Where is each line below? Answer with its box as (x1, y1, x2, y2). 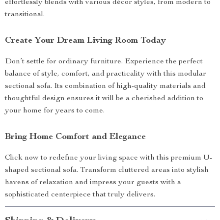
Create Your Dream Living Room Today (5, 36, 166, 45)
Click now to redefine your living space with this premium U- (5, 154, 212, 162)
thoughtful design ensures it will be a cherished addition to (5, 95, 203, 103)
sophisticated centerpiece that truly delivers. (5, 191, 155, 199)
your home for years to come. (5, 107, 105, 115)
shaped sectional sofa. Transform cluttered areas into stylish (5, 166, 209, 174)
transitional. (5, 11, 45, 19)
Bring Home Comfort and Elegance (5, 133, 146, 141)
